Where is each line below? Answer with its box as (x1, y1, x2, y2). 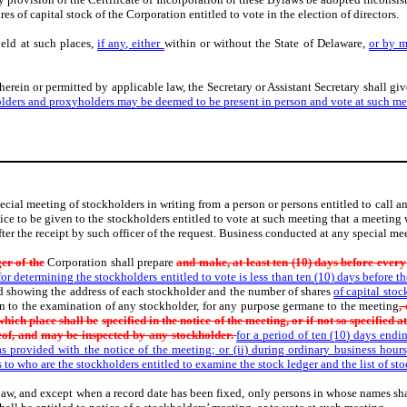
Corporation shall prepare (44, 255, 177, 270)
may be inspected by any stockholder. (40, 328, 237, 342)
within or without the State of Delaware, (164, 36, 369, 50)
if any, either (97, 36, 164, 50)
